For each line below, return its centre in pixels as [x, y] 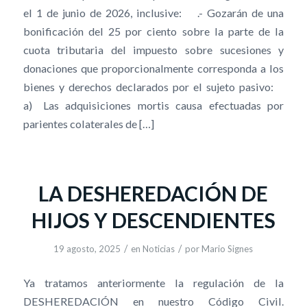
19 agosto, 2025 [87, 249]
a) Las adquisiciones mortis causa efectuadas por [153, 106]
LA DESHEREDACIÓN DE [153, 194]
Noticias [159, 249]
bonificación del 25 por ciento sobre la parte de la [153, 32]
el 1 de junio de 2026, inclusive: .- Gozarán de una [153, 13]
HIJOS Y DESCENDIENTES [153, 220]
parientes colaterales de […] [88, 124]
